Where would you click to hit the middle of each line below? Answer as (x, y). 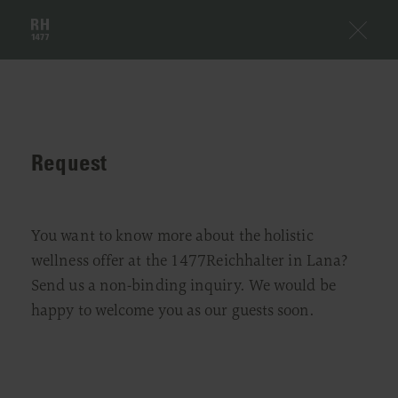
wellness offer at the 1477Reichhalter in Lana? (190, 260)
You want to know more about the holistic (172, 235)
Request (69, 162)
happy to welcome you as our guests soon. (172, 310)
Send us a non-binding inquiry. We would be (183, 285)
